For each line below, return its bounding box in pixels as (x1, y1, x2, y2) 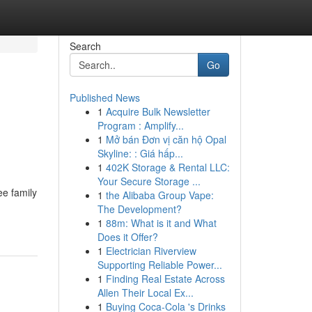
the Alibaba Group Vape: (105, 188, 214, 202)
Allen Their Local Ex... (97, 286, 194, 299)
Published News (69, 91, 140, 104)
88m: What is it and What (105, 216, 217, 230)
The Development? (97, 202, 182, 216)
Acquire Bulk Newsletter (105, 104, 210, 118)
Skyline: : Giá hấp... (97, 146, 183, 160)
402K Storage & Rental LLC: (105, 160, 230, 174)
